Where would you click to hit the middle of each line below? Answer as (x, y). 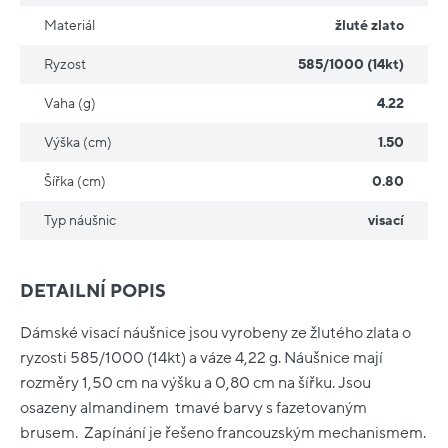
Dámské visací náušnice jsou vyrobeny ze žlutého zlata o (215, 332)
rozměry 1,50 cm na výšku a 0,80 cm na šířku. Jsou (195, 382)
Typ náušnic (80, 221)
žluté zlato (369, 26)
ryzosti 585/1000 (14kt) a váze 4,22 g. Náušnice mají (201, 357)
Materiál (69, 26)
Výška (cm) (78, 143)
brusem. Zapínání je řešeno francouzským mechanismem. (223, 432)
